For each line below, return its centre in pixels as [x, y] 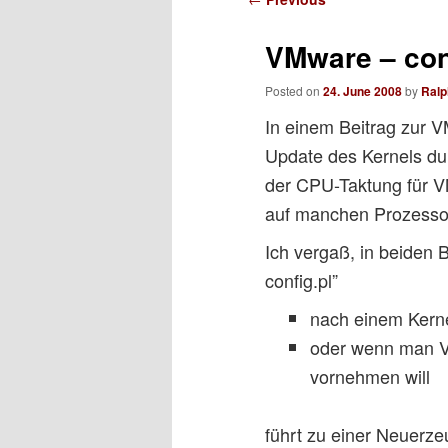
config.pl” [301, 280]
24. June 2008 [362, 91]
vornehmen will [369, 376]
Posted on [293, 91]
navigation [289, 25]
